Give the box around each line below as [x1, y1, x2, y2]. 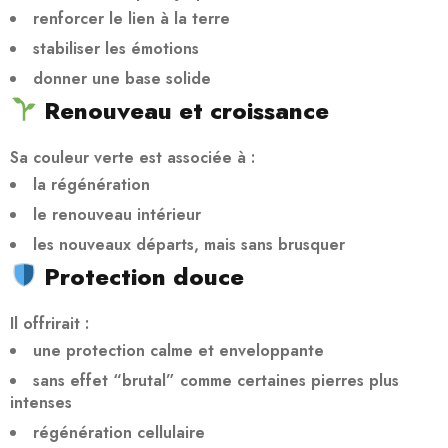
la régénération [33, 172, 150, 196]
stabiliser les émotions [33, 36, 199, 60]
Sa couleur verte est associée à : [10, 145, 255, 169]
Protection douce [37, 258, 245, 294]
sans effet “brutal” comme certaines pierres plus [33, 368, 399, 392]
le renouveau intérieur [33, 202, 201, 226]
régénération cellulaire [33, 420, 205, 444]
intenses [10, 390, 72, 414]
